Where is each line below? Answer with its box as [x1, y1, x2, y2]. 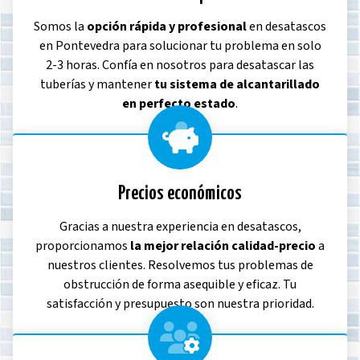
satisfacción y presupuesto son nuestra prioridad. [46, 294, 314, 313]
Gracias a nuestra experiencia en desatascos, [59, 217, 301, 235]
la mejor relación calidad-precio [130, 236, 316, 255]
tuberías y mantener [40, 76, 154, 94]
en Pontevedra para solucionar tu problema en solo [39, 37, 321, 55]
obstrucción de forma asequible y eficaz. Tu [63, 275, 297, 293]
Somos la [34, 18, 87, 36]
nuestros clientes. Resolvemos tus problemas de [47, 256, 313, 274]
